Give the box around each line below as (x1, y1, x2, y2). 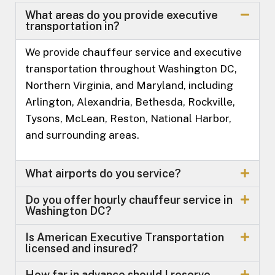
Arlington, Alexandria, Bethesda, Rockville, (25, 95, 235, 108)
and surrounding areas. (25, 128, 139, 141)
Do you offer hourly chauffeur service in (25, 193, 233, 206)
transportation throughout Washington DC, (25, 62, 237, 75)
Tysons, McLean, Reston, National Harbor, (25, 112, 231, 125)
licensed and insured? (25, 241, 138, 255)
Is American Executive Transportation (25, 230, 224, 244)
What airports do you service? (25, 166, 181, 180)
